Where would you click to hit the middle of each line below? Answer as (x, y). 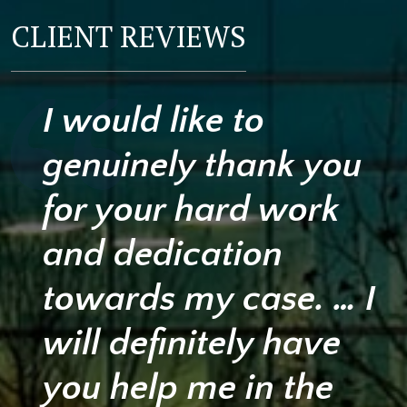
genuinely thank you (202, 165)
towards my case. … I (209, 298)
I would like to (154, 120)
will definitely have (192, 343)
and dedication (163, 254)
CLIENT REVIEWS (129, 36)
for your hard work (191, 209)
